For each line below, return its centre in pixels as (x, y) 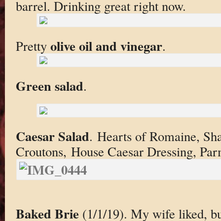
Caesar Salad (52, 136)
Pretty (33, 46)
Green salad (49, 85)
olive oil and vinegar (106, 46)
